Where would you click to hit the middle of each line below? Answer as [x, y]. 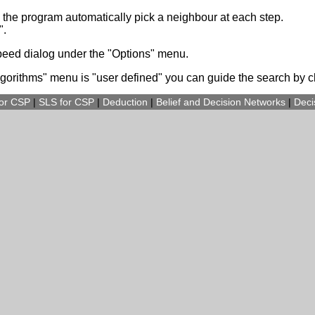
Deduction [125, 102]
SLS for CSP [66, 102]
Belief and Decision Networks [221, 102]
